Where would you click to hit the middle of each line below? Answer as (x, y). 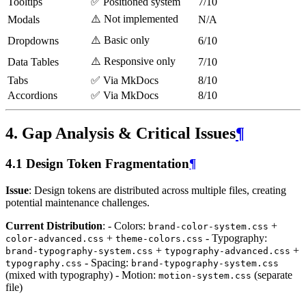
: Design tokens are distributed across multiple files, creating (157, 190)
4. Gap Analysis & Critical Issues (121, 133)
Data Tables (33, 62)
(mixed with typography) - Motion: (82, 275)
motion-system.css (205, 275)
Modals (24, 20)
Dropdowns (33, 41)
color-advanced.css (55, 238)
